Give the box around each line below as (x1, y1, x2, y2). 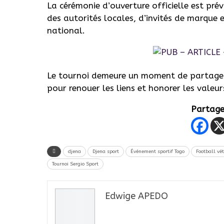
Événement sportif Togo (130, 148, 184, 154)
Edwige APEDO (105, 190, 168, 201)
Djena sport (92, 148, 119, 154)
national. (47, 25, 85, 35)
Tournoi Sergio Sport (52, 160, 98, 167)
